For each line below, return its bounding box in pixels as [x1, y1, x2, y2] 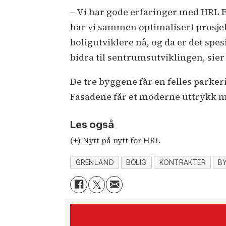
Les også [70, 119, 115, 131]
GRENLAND [75, 158, 114, 167]
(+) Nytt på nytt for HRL [70, 134, 161, 146]
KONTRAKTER [159, 158, 206, 167]
